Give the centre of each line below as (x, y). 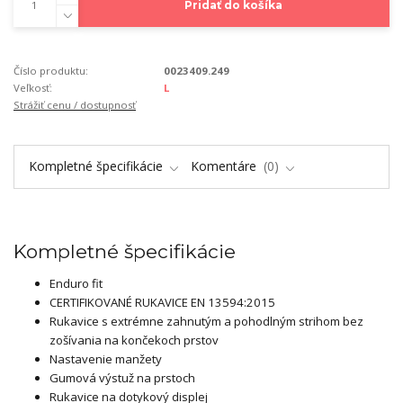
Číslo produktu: (51, 71)
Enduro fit (76, 284)
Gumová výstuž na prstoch (122, 378)
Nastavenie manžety (106, 359)
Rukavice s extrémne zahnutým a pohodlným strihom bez (206, 322)
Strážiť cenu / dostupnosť (75, 105)
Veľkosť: (33, 88)
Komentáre (225, 166)
